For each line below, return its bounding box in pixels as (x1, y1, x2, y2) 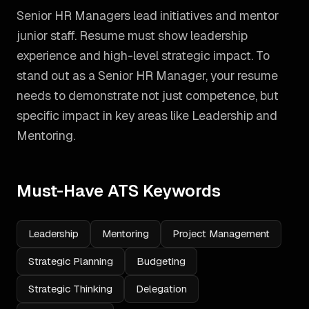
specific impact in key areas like (17, 108, 192, 123)
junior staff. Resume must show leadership (17, 28, 248, 43)
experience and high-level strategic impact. (17, 48, 253, 63)
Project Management (172, 227, 270, 240)
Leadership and (192, 108, 277, 123)
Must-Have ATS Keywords (17, 180, 221, 201)
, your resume (206, 68, 278, 83)
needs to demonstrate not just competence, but (17, 88, 279, 103)
